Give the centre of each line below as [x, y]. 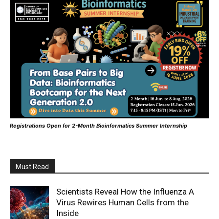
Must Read [32, 167]
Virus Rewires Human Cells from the [122, 203]
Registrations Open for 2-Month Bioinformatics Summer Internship [99, 126]
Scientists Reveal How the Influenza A [125, 192]
